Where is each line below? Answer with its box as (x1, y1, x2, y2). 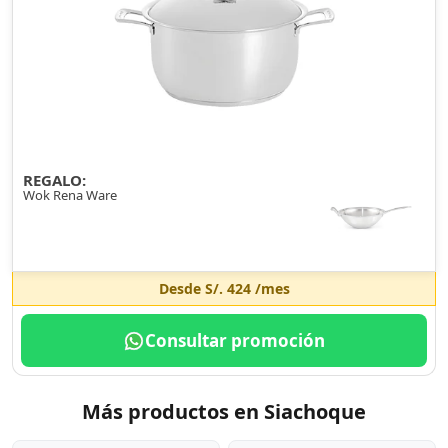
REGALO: (23, 170, 86, 190)
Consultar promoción (145, 329, 325, 352)
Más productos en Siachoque (82, 398, 366, 425)
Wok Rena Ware (23, 186, 117, 204)
